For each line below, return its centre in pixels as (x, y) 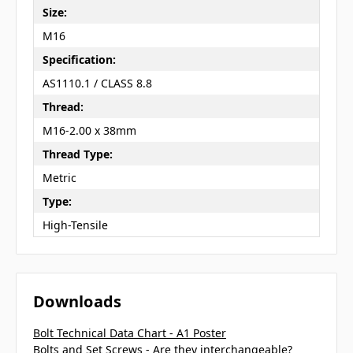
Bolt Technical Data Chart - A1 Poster (130, 333)
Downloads (78, 302)
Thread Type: (77, 154)
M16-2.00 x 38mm (89, 130)
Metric (59, 177)
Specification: (79, 59)
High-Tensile (75, 225)
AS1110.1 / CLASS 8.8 (97, 83)
